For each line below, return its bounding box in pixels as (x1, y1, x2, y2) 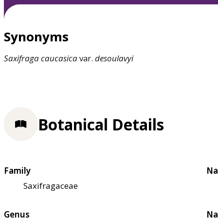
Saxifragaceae (23, 180, 78, 191)
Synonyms (4, 28, 69, 45)
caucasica (41, 53, 77, 64)
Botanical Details (38, 113, 164, 135)
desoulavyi (95, 53, 133, 64)
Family (4, 164, 31, 176)
